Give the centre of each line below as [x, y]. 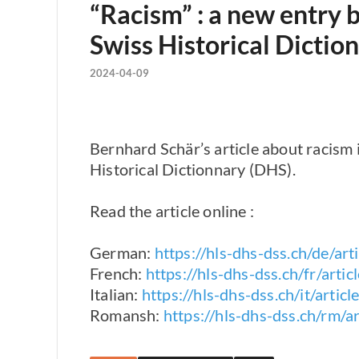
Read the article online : [172, 211]
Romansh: [127, 315]
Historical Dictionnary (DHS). [193, 169]
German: [122, 253]
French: [118, 274]
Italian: [116, 294]
